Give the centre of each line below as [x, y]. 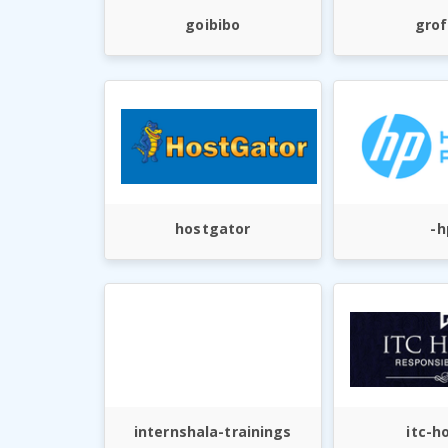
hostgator [213, 228]
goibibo [213, 25]
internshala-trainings [212, 431]
